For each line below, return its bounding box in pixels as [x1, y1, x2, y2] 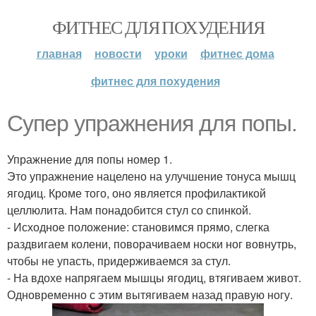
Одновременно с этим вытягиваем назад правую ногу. [7, 286, 293, 303]
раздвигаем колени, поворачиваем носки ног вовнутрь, [7, 236, 296, 252]
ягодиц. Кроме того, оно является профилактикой [7, 185, 266, 201]
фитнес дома [200, 45, 274, 61]
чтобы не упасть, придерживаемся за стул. [7, 253, 231, 269]
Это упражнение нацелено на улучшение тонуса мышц [7, 168, 296, 184]
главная [36, 45, 82, 61]
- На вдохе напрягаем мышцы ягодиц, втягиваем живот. [7, 269, 301, 286]
